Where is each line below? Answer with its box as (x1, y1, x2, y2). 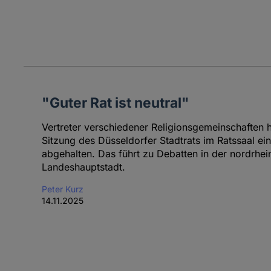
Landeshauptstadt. (41, 160, 125, 173)
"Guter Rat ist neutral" (41, 94, 189, 111)
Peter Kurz (41, 183, 83, 194)
